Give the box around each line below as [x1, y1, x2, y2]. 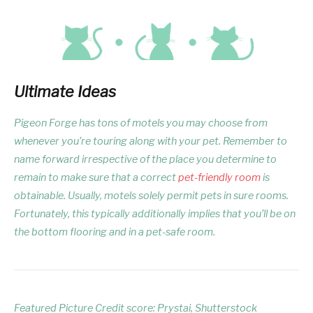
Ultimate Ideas [14, 82, 116, 101]
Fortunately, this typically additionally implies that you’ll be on [14, 208, 296, 221]
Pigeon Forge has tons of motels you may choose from [14, 117, 268, 130]
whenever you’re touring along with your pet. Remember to [14, 135, 287, 148]
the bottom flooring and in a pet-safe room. [14, 226, 215, 239]
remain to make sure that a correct [14, 171, 178, 184]
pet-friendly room [178, 171, 261, 184]
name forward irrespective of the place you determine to [14, 153, 277, 166]
